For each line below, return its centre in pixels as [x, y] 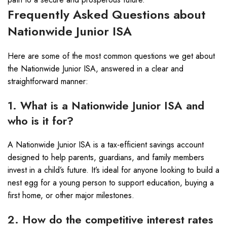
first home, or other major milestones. [71, 195]
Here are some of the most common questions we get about [111, 56]
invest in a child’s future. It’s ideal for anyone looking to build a [113, 170]
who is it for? [41, 121]
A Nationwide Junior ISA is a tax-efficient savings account [106, 145]
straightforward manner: [48, 81]
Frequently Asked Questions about [107, 14]
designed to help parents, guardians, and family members [106, 157]
